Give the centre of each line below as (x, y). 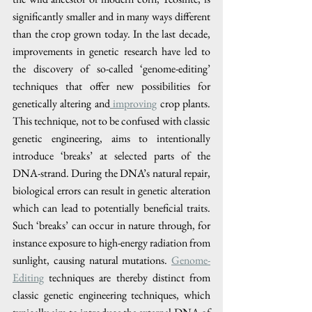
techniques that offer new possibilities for (111, 86)
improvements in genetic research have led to (111, 51)
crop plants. (184, 103)
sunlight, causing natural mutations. (92, 260)
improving (133, 103)
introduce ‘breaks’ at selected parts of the (111, 156)
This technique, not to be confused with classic (111, 121)
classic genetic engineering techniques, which (111, 295)
